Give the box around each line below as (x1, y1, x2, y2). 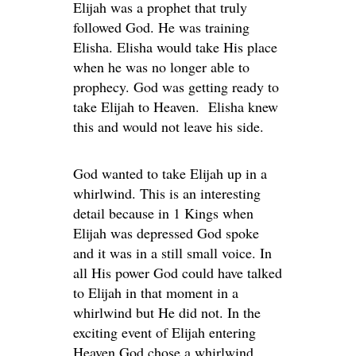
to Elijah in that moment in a (73, 283, 238, 302)
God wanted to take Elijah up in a (73, 164, 267, 183)
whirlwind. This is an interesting (73, 184, 261, 203)
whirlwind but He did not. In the (73, 303, 261, 322)
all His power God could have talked (73, 263, 282, 282)
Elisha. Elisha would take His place (73, 37, 277, 56)
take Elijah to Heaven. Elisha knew (73, 97, 278, 116)
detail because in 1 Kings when (73, 203, 253, 222)
